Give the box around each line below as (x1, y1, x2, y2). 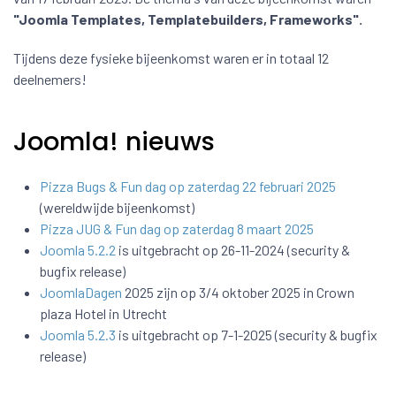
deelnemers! (13, 71, 87, 88)
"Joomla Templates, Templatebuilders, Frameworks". (13, 11, 365, 27)
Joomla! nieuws (13, 124, 215, 159)
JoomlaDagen (40, 284, 122, 301)
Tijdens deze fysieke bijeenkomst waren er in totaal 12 (13, 49, 329, 66)
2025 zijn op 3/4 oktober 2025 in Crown (122, 284, 354, 301)
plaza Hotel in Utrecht (40, 305, 167, 322)
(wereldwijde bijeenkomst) (40, 199, 194, 216)
